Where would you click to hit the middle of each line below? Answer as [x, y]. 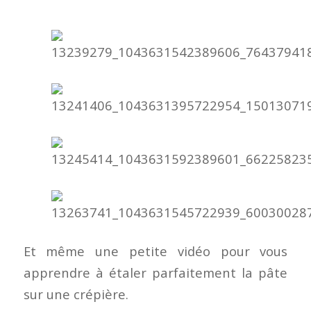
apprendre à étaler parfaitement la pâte [155, 273]
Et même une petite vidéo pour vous [155, 251]
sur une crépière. [76, 294]
